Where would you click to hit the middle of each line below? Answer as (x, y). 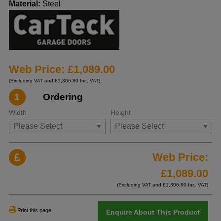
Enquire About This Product (153, 212)
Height (121, 113)
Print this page (35, 210)
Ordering (63, 97)
